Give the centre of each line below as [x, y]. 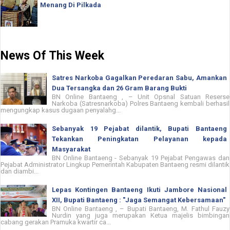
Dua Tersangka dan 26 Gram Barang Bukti [119, 88]
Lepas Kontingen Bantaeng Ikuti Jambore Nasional [139, 189]
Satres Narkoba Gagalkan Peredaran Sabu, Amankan [139, 78]
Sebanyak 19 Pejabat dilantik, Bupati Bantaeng [139, 128]
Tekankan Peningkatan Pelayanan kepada [139, 139]
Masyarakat [71, 149]
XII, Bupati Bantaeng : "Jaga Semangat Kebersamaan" [139, 200]
